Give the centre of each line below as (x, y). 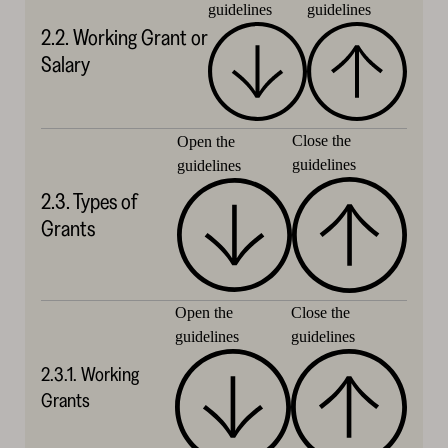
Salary (65, 64)
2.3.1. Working (89, 373)
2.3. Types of (88, 201)
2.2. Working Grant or (124, 37)
